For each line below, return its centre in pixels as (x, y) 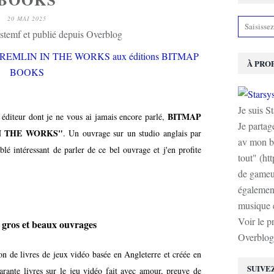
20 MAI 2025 (27, 18)
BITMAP (184, 117)
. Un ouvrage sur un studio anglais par (132, 133)
